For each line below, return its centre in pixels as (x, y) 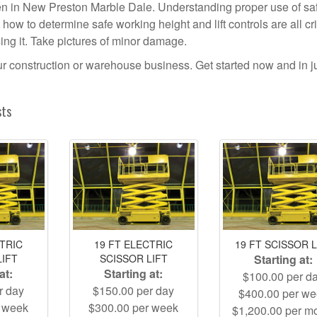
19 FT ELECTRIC (134, 244)
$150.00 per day (134, 290)
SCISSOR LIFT (133, 258)
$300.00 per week (134, 307)
